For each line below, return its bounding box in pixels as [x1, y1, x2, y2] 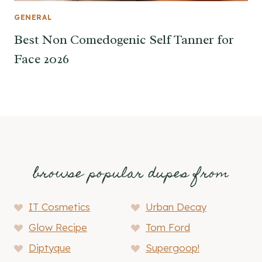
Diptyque [29, 242, 71, 254]
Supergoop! [146, 242, 199, 254]
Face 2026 [14, 51, 69, 68]
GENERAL [14, 12, 52, 22]
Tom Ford [146, 221, 190, 233]
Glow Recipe [29, 221, 87, 233]
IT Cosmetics [29, 201, 90, 213]
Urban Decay [146, 201, 206, 213]
